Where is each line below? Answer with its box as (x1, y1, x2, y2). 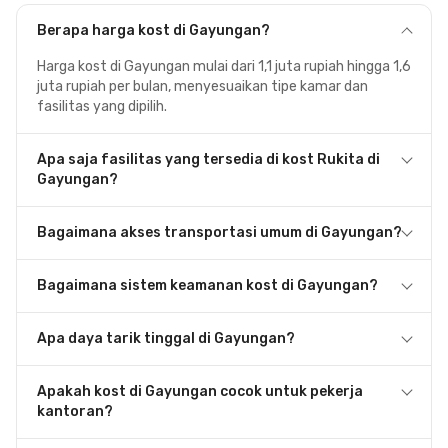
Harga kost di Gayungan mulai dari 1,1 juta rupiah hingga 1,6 (37, 58, 411, 75)
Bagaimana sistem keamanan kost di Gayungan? (37, 277, 378, 294)
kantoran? (37, 403, 113, 420)
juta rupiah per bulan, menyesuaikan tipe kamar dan (37, 78, 368, 95)
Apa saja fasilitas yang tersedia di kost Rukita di (37, 151, 380, 168)
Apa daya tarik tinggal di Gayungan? (37, 330, 295, 347)
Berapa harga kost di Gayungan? (37, 22, 270, 39)
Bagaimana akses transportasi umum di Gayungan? (37, 224, 402, 241)
